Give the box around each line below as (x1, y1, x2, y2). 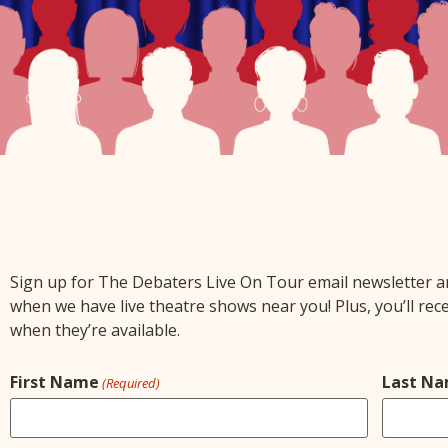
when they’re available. (10, 319, 180, 342)
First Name (10, 371, 99, 394)
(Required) (102, 374, 161, 393)
